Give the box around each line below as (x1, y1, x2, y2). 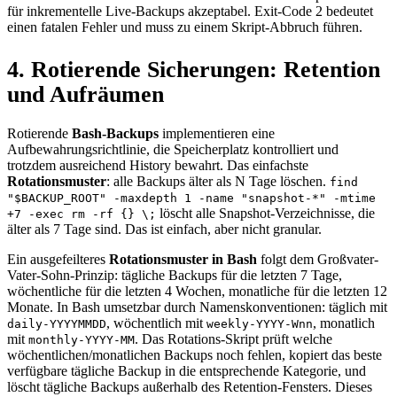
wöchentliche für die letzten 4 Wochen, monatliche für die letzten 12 (7, 283, 387, 299)
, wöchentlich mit (106, 315, 206, 331)
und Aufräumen (7, 82, 164, 108)
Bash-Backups (72, 125, 159, 141)
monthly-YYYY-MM (28, 332, 135, 346)
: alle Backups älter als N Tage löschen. (106, 173, 330, 189)
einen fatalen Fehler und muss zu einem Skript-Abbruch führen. (7, 19, 362, 35)
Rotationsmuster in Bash (109, 251, 257, 267)
